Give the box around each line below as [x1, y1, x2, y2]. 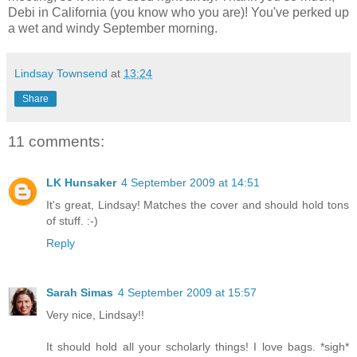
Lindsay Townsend [14, 66, 108, 80]
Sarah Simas [46, 286, 113, 300]
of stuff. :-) [46, 214, 98, 228]
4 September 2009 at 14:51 [121, 176, 260, 190]
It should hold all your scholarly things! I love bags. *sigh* [46, 340, 349, 354]
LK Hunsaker [46, 176, 116, 190]
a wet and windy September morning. [8, 21, 218, 35]
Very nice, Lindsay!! [46, 308, 144, 322]
